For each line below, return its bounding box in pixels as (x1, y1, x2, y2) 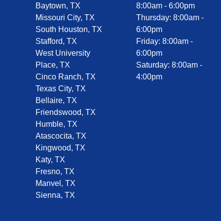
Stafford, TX (36, 37, 77, 45)
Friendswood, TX (36, 108, 96, 116)
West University (36, 49, 90, 57)
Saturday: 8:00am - (136, 61, 202, 69)
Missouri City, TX (36, 13, 95, 22)
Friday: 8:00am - (136, 37, 193, 45)
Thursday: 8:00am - (136, 13, 204, 22)
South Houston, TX (36, 25, 102, 34)
